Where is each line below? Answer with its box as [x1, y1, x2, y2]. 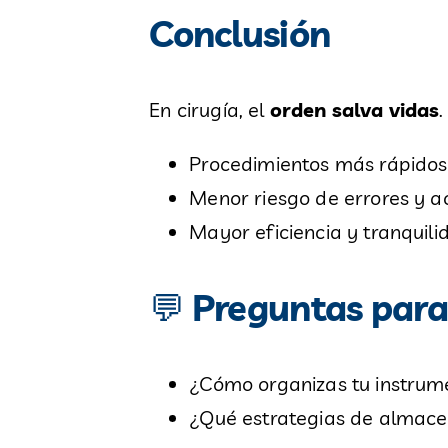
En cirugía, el [149, 97, 270, 123]
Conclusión [149, 11, 331, 57]
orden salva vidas [269, 97, 440, 123]
